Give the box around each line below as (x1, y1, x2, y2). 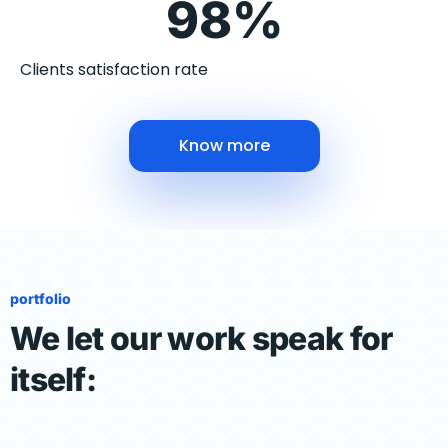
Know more (178, 134, 270, 158)
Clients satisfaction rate (20, 58, 208, 82)
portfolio (10, 290, 71, 308)
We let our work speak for (10, 319, 393, 359)
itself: (10, 360, 97, 400)
